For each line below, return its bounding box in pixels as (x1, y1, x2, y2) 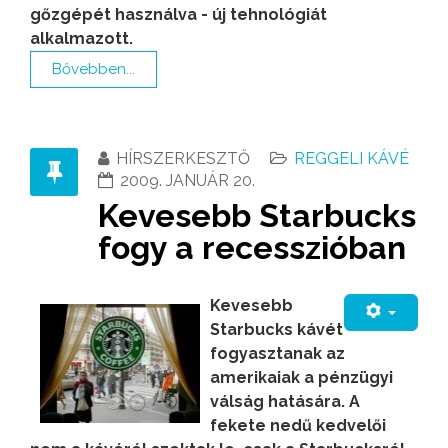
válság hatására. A (210, 391, 360, 411)
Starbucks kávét (210, 319, 343, 339)
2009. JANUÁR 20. (120, 170, 255, 190)
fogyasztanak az (210, 343, 345, 363)
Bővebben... (52, 59, 135, 78)
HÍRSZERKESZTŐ (116, 148, 250, 168)
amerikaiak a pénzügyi (210, 367, 393, 387)
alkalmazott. (30, 28, 133, 48)
